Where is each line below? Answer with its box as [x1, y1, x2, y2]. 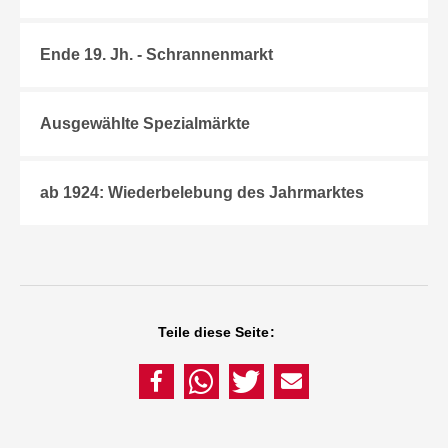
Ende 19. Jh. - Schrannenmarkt [40, 46, 274, 63]
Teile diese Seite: [158, 324, 275, 340]
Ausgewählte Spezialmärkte [40, 115, 251, 132]
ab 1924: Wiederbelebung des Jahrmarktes [40, 184, 365, 201]
